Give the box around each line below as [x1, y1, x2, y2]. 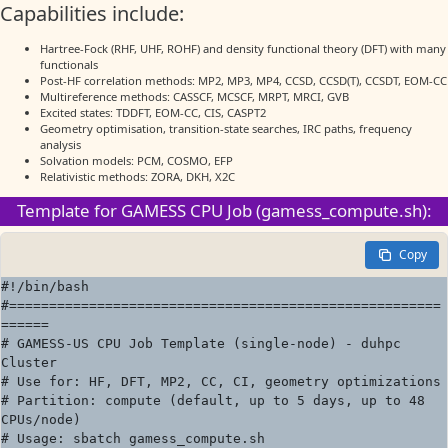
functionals [40, 57, 98, 73]
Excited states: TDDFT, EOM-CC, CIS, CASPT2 [40, 105, 266, 121]
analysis [40, 137, 81, 153]
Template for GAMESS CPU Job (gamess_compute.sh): [16, 199, 432, 223]
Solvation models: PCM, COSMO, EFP [40, 153, 233, 169]
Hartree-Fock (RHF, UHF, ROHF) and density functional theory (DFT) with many [40, 41, 446, 57]
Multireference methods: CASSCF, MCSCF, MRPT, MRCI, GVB [40, 89, 349, 105]
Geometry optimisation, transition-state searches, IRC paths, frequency [40, 121, 412, 137]
